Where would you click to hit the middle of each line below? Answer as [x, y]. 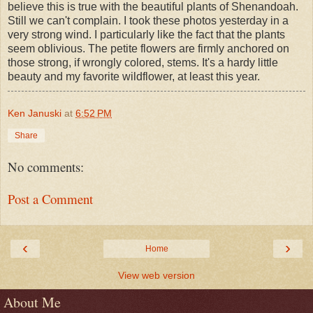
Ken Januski [35, 113]
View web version [156, 275]
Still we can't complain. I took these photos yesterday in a [148, 20]
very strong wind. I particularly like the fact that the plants [146, 34]
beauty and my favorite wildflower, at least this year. [134, 76]
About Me [32, 302]
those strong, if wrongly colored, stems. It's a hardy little [143, 62]
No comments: [46, 166]
